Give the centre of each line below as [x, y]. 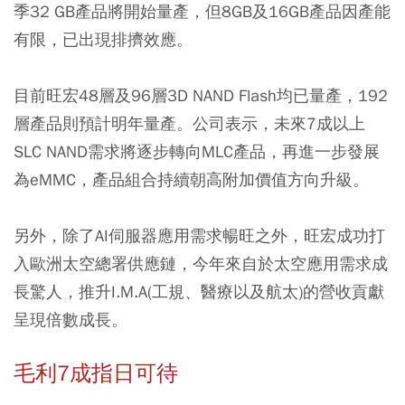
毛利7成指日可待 [96, 373]
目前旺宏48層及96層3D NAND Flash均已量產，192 [201, 95]
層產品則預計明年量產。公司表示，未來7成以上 [189, 123]
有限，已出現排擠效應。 [103, 39]
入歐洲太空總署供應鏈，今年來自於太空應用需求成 [201, 263]
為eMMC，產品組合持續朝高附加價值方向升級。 [191, 179]
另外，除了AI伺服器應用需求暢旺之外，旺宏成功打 [199, 235]
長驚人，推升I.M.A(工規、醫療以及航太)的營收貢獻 [199, 291]
